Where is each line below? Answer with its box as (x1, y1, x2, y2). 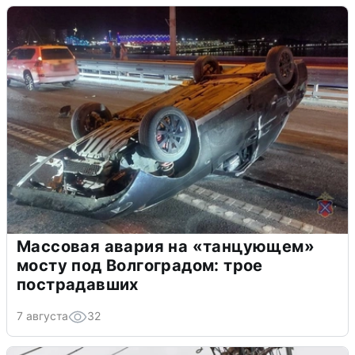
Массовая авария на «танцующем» (17, 237, 315, 256)
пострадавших (17, 275, 139, 294)
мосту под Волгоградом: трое (17, 256, 263, 275)
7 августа (17, 309, 68, 323)
